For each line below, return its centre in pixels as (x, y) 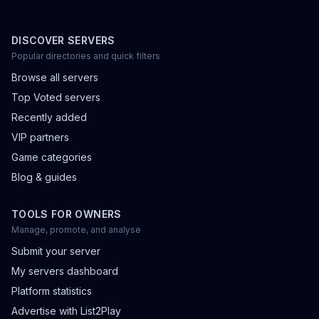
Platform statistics (52, 291)
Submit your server (56, 251)
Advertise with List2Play (66, 311)
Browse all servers (55, 77)
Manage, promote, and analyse (76, 230)
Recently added (49, 117)
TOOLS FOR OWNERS (67, 214)
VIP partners (40, 137)
